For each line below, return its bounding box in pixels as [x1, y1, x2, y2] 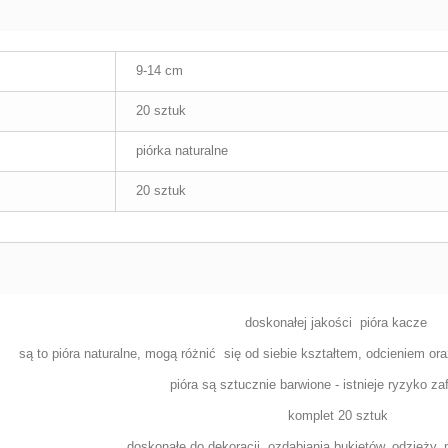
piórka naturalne [136, 143, 228, 158]
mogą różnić [145, 346, 221, 361]
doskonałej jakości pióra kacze [245, 315, 432, 330]
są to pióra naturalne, [19, 346, 146, 361]
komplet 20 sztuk [288, 408, 389, 423]
